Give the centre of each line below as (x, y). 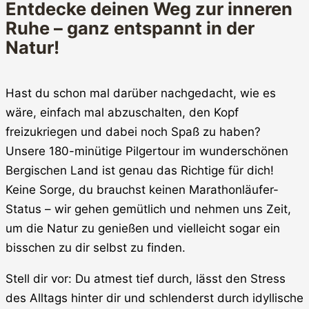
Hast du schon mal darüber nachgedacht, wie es (141, 93)
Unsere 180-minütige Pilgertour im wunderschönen (147, 151)
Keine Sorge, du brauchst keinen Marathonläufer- (142, 190)
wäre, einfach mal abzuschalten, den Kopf (122, 113)
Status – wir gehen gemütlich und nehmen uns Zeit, (148, 209)
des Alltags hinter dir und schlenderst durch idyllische (154, 298)
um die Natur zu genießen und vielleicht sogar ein (143, 229)
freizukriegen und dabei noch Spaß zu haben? (133, 132)
